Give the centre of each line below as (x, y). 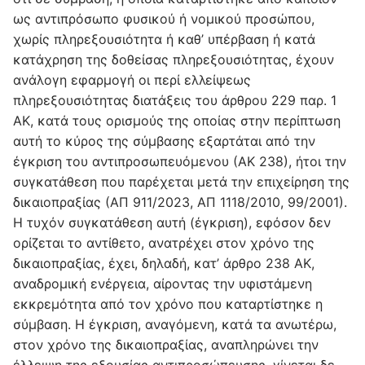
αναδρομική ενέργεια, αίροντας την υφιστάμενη (163, 283)
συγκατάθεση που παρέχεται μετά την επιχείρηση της (181, 181)
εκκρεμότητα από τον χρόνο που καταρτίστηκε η (168, 303)
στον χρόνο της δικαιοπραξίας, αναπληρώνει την (166, 344)
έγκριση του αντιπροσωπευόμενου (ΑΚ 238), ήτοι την (180, 161)
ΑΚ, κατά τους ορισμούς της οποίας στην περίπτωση (177, 120)
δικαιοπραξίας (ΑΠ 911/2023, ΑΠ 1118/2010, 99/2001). (180, 202)
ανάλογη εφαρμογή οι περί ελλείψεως (132, 79)
